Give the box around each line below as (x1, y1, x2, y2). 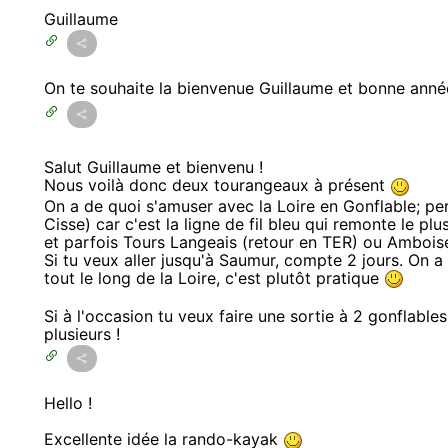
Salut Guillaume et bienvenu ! (44, 156, 263, 177)
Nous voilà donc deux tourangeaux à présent (44, 174, 390, 195)
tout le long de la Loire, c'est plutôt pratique (44, 267, 384, 288)
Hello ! (44, 393, 92, 414)
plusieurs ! (44, 324, 120, 345)
